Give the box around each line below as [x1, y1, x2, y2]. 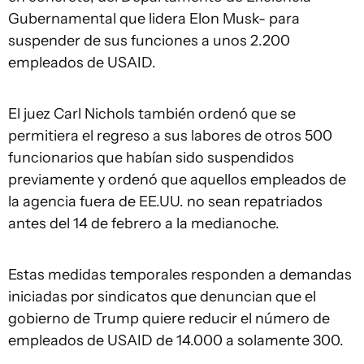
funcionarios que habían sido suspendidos [8, 148, 294, 167]
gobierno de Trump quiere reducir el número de [8, 309, 330, 327]
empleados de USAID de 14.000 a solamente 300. [8, 331, 344, 349]
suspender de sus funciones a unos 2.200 [8, 31, 290, 50]
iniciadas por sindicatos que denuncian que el [8, 287, 316, 305]
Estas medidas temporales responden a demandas [8, 265, 352, 284]
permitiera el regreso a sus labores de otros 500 [8, 126, 332, 145]
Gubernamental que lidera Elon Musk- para [8, 9, 300, 28]
